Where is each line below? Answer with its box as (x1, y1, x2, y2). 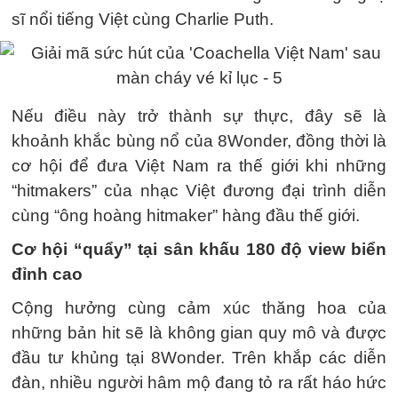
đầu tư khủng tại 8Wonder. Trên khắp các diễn (12, 348, 386, 367)
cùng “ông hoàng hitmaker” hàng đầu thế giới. (12, 206, 360, 225)
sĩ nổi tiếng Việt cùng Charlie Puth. (12, 10, 274, 28)
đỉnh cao (12, 265, 83, 283)
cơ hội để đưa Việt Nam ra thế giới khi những (12, 156, 386, 175)
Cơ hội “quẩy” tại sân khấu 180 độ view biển (12, 240, 386, 259)
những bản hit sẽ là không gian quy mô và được (12, 323, 386, 342)
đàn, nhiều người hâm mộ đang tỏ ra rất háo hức (12, 373, 386, 392)
